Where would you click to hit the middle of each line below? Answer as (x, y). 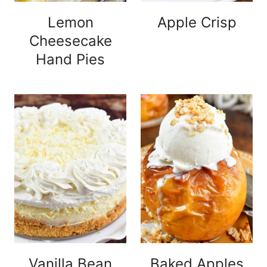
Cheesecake (70, 41)
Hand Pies (70, 60)
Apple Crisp (197, 23)
